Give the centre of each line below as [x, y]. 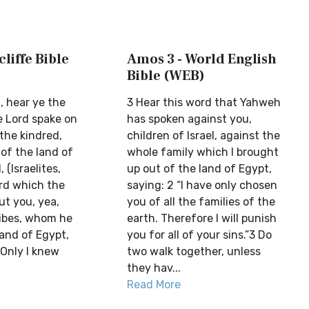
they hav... [154, 268]
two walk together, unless [194, 251]
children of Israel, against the [204, 136]
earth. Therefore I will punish [202, 218]
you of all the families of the [201, 202]
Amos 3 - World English [202, 59]
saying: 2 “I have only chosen [202, 185]
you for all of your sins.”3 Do [200, 235]
